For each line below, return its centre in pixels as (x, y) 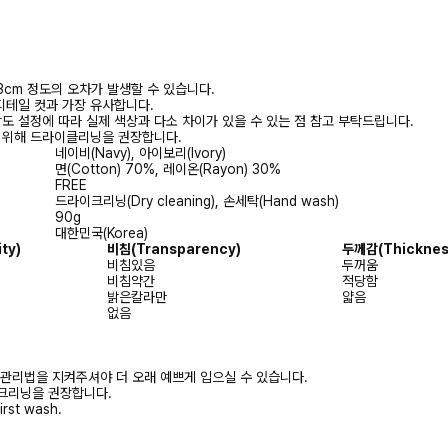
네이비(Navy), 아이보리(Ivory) (140, 152)
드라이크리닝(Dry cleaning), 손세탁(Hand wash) (197, 200)
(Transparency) (186, 248)
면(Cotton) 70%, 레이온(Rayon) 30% (168, 168)
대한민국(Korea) (101, 232)
